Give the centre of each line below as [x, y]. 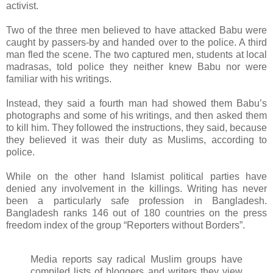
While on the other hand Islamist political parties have [136, 177]
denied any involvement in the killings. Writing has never [136, 189]
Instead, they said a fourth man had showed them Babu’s [136, 104]
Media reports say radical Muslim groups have [136, 260]
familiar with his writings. [59, 79]
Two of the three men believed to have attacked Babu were [136, 30]
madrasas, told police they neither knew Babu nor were [136, 67]
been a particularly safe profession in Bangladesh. [136, 201]
